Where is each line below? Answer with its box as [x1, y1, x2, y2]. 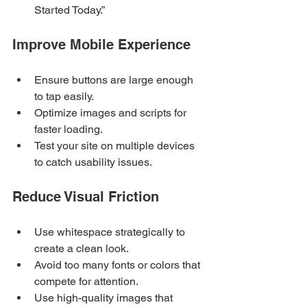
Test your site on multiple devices [34, 138, 197, 152]
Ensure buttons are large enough [34, 73, 196, 86]
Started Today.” [34, 3, 105, 16]
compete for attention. [34, 274, 138, 288]
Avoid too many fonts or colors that [34, 258, 203, 271]
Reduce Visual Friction [12, 188, 159, 205]
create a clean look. [34, 241, 129, 255]
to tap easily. [34, 89, 94, 103]
